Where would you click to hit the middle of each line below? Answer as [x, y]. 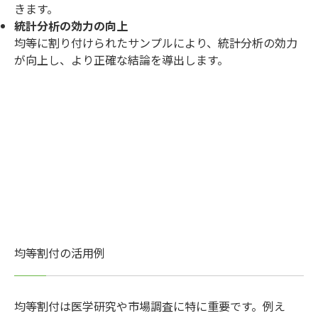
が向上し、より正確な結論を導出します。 [121, 60]
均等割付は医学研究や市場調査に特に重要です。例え [150, 306]
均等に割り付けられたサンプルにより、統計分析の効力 [156, 43]
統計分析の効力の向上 [71, 26]
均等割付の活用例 [60, 252]
